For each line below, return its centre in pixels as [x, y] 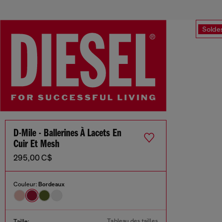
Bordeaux [51, 185]
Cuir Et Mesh [36, 145]
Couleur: [26, 185]
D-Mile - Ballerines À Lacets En [67, 134]
